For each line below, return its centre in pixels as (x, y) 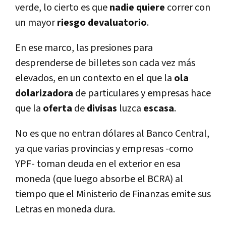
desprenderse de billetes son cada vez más (105, 63)
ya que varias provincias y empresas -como (104, 149)
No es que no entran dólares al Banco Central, (112, 134)
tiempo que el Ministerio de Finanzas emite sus (113, 194)
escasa (159, 109)
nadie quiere (137, 8)
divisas (102, 109)
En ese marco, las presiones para (84, 48)
